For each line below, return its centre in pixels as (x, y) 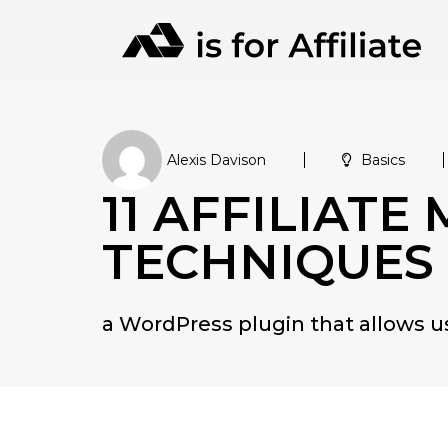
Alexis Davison (216, 160)
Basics (383, 160)
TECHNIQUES (268, 262)
